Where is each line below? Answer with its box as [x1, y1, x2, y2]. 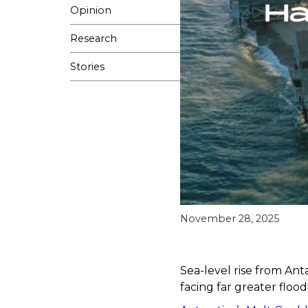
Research [70, 32, 117, 45]
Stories [70, 60, 104, 74]
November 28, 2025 [180, 212, 279, 225]
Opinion [70, 4, 111, 17]
